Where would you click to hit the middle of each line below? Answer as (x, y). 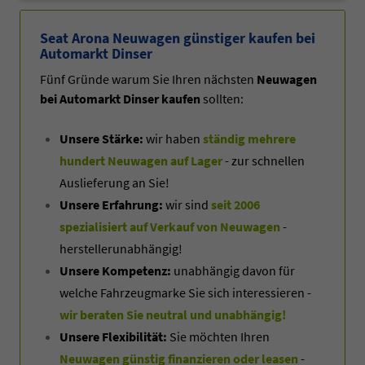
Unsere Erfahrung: (111, 204)
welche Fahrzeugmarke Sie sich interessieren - (185, 292)
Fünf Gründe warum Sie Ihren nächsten (148, 79)
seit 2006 (235, 204)
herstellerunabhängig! (121, 248)
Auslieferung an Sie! (114, 182)
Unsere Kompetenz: (115, 270)
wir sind (187, 204)
